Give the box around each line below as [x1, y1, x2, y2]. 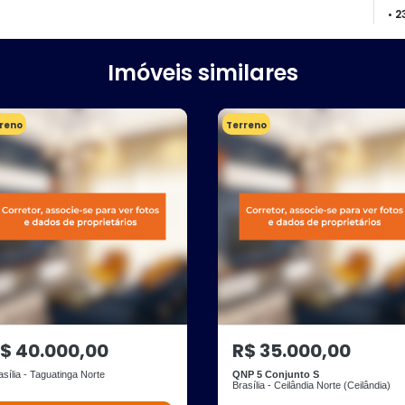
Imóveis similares [107, 58, 298, 88]
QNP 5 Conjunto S [232, 369, 319, 380]
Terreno [226, 118, 267, 132]
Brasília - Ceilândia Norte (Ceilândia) [232, 380, 391, 391]
